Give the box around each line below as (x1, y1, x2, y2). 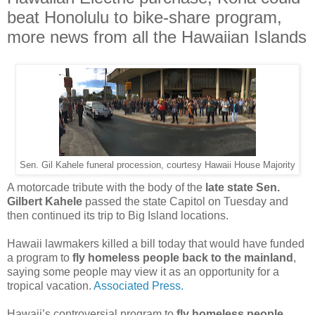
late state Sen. (205, 181, 280, 193)
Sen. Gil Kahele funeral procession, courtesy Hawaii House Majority (20, 160, 295, 170)
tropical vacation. (7, 279, 94, 292)
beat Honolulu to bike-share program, (7, 8, 282, 27)
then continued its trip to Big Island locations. (7, 209, 229, 221)
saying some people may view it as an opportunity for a (7, 265, 279, 278)
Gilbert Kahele (7, 195, 82, 207)
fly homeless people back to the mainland (72, 251, 293, 264)
